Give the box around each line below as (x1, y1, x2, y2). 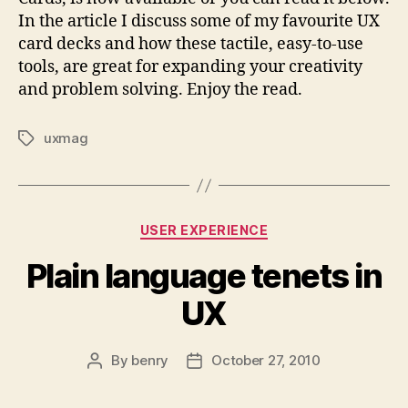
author (94, 372, 137, 390)
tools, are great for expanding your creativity (18, 56, 362, 77)
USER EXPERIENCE (139, 222, 269, 238)
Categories (203, 217, 284, 236)
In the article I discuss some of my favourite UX (18, 11, 380, 32)
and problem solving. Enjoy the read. (18, 79, 302, 100)
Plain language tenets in (25, 255, 382, 296)
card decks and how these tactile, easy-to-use (18, 34, 363, 55)
